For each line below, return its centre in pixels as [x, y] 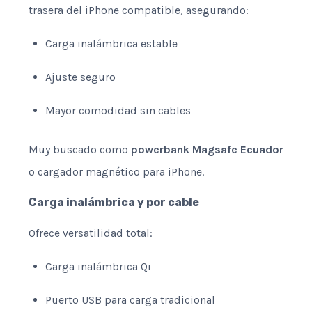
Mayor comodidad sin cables [118, 111]
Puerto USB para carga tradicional [130, 300]
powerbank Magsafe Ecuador [207, 150]
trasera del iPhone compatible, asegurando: [139, 10]
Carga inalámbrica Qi [98, 267]
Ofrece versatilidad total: [91, 233]
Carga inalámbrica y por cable [114, 203]
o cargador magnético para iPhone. [116, 172]
